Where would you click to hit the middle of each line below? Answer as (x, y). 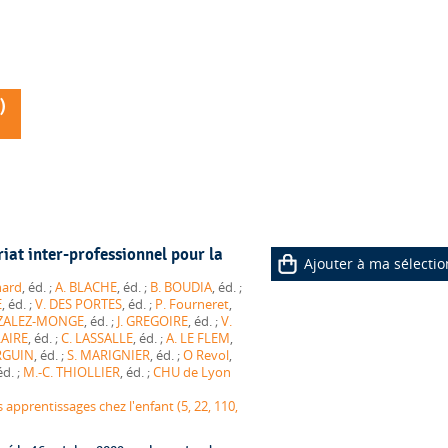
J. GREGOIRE (152, 321)
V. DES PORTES (78, 304)
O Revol (205, 355)
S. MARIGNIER (108, 355)
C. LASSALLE (96, 338)
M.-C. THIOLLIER (71, 372)
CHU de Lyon (191, 372)
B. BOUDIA (180, 287)
